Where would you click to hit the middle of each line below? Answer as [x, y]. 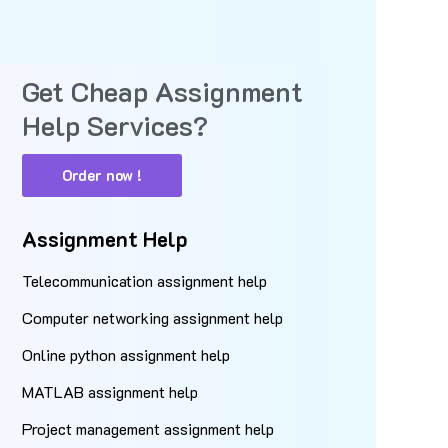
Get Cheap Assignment [163, 91]
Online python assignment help [126, 354]
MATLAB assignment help [110, 391]
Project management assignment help [148, 428]
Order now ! [102, 175]
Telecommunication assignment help [145, 280]
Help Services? [115, 125]
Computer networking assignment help [153, 317]
